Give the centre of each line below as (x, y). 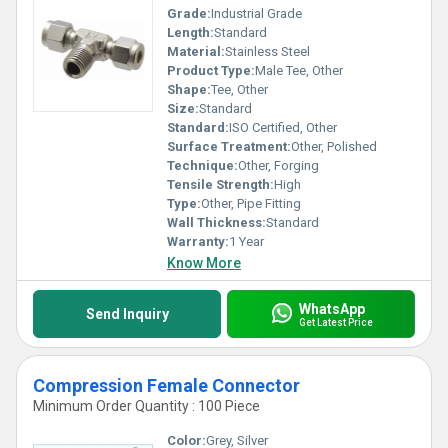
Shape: (189, 89)
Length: (190, 32)
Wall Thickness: (216, 222)
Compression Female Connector (166, 385)
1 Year (246, 241)
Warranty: (198, 241)
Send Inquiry (127, 314)
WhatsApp (331, 308)
